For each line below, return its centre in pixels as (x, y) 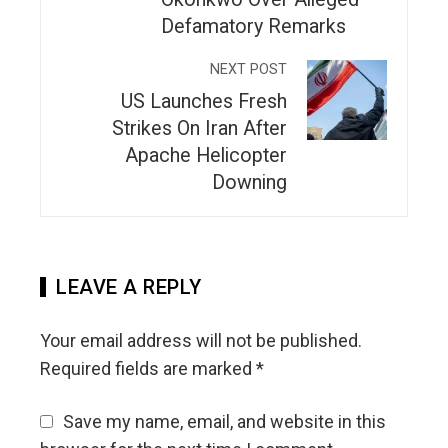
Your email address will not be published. (201, 340)
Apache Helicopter (206, 155)
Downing (249, 182)
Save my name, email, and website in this (224, 421)
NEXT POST (248, 69)
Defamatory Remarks (253, 26)
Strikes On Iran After (199, 128)
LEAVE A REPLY (129, 286)
